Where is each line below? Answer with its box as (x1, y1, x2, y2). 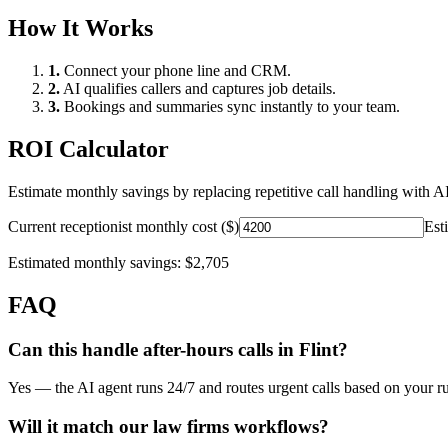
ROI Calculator (8, 135, 169, 162)
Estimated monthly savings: (8, 253, 185, 271)
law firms (153, 416, 229, 438)
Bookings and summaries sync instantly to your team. (60, 98, 400, 116)
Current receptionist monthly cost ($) (8, 217, 239, 235)
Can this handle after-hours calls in (8, 338, 299, 360)
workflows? (229, 416, 329, 438)
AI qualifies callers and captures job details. (60, 80, 336, 98)
